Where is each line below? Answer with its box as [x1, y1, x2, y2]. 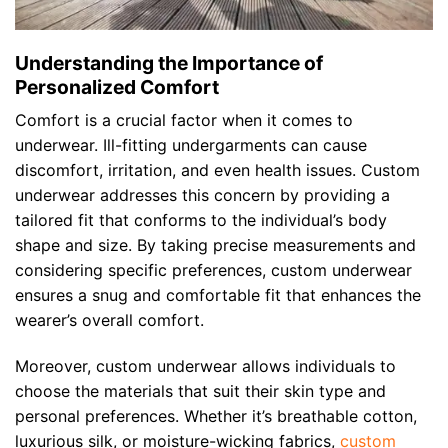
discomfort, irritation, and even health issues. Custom [15, 160, 420, 181]
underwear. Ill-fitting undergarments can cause [15, 135, 367, 156]
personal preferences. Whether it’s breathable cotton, [15, 406, 417, 427]
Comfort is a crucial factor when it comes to [15, 110, 353, 131]
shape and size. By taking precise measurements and [15, 235, 416, 256]
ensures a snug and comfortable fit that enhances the [15, 285, 421, 306]
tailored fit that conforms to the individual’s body [15, 210, 387, 231]
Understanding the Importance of [15, 50, 323, 75]
